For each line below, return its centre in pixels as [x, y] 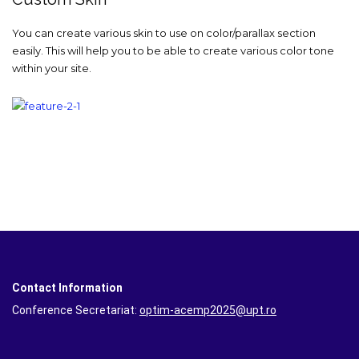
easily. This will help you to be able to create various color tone [173, 50]
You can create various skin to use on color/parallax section [164, 32]
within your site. [52, 68]
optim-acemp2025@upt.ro [208, 310]
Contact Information [67, 287]
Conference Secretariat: [76, 310]
